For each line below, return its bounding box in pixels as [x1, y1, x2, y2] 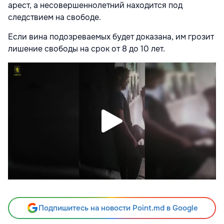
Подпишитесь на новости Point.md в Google [38, 202, 198, 213]
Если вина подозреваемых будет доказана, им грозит [8, 31, 214, 42]
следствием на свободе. [8, 11, 101, 22]
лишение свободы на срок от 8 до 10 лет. [8, 43, 165, 54]
